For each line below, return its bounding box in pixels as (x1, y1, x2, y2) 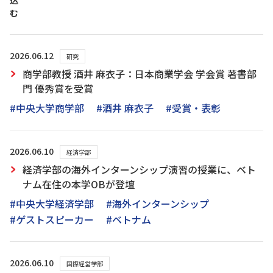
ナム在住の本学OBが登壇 (23, 177, 135, 191)
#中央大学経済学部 (10, 196, 94, 211)
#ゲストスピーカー (10, 212, 94, 227)
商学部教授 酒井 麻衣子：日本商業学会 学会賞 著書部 (23, 66, 257, 81)
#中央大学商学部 (10, 101, 84, 115)
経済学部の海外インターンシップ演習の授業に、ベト (23, 162, 256, 177)
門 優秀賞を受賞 (23, 81, 93, 96)
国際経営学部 (66, 259, 103, 268)
